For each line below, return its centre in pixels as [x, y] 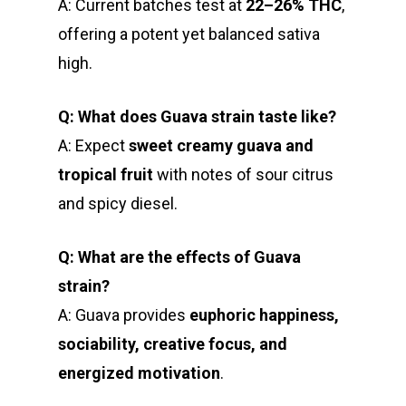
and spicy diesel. [118, 204]
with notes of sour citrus [243, 175]
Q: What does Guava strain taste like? [197, 117]
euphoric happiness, [264, 315]
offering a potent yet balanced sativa [189, 34]
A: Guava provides [124, 315]
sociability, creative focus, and [173, 344]
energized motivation [139, 373]
